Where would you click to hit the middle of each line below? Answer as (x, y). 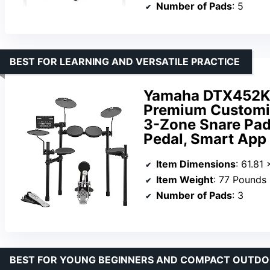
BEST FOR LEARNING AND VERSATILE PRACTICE (125, 61)
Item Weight (185, 180)
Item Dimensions (196, 164)
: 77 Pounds (240, 180)
